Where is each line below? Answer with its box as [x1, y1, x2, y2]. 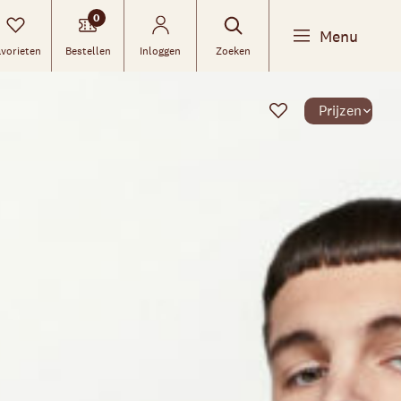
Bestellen [64, 44, 111, 58]
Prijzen [319, 100, 362, 120]
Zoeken [215, 44, 251, 58]
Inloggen [140, 44, 181, 58]
